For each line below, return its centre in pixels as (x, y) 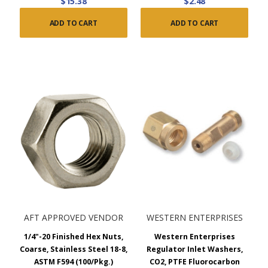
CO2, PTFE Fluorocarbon (194, 261)
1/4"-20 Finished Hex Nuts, (73, 236)
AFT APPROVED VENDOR (73, 217)
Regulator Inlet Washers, (194, 249)
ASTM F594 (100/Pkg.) (73, 261)
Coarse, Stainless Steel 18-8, (73, 249)
